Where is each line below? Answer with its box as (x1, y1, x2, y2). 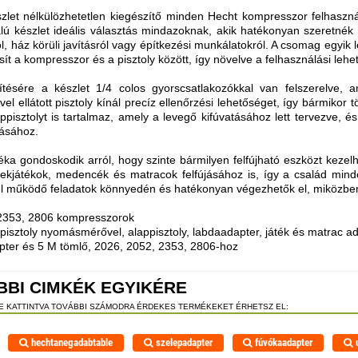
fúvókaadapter (253, 336, 313, 349)
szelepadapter (153, 336, 213, 349)
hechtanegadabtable (28, 336, 113, 349)
